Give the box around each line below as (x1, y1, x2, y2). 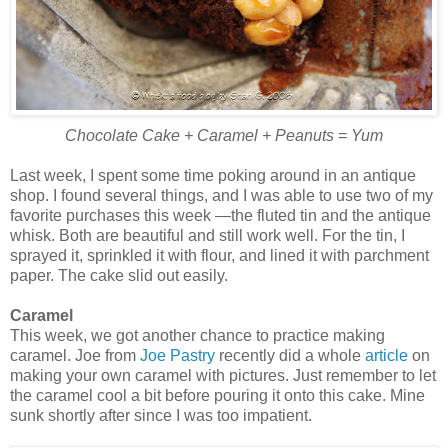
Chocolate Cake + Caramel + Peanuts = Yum (65, 127, 383, 145)
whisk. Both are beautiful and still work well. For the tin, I (10, 227, 405, 245)
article (365, 347, 408, 365)
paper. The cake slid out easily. (10, 267, 228, 285)
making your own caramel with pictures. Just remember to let (10, 367, 436, 385)
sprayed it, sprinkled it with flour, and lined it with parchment (10, 247, 429, 265)
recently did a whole (215, 347, 365, 365)
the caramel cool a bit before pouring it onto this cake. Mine (10, 387, 425, 405)
